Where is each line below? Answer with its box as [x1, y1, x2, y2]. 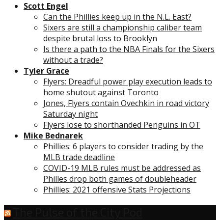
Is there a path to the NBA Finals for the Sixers [43, 44, 215, 55]
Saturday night [43, 109, 98, 120]
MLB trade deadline [43, 152, 115, 163]
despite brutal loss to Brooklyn [43, 33, 157, 44]
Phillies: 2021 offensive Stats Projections [43, 184, 191, 195]
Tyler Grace [24, 65, 69, 77]
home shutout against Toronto [43, 87, 159, 98]
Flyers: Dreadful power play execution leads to [43, 76, 212, 87]
